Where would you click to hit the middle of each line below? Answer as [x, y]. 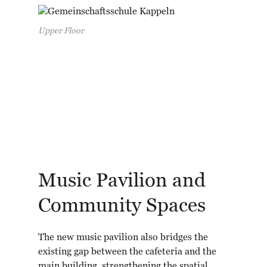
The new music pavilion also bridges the [123, 238]
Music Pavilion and [122, 181]
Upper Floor [61, 31]
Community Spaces [122, 206]
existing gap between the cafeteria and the [127, 252]
